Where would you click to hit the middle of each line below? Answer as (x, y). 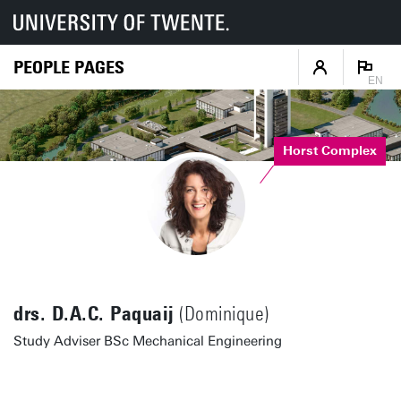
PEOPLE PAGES (69, 67)
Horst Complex (330, 150)
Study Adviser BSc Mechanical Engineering (148, 341)
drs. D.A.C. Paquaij (94, 314)
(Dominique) (222, 314)
